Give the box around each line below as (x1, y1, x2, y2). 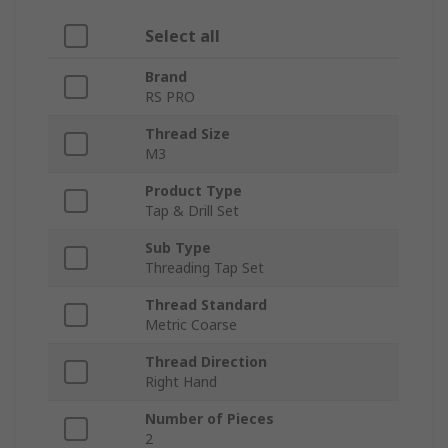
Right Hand (145, 372, 217, 392)
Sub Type (145, 238, 211, 258)
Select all (145, 25, 220, 48)
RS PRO (145, 87, 195, 107)
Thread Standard (145, 295, 267, 315)
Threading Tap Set (145, 258, 264, 278)
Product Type (145, 181, 242, 201)
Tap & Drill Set (145, 201, 239, 221)
